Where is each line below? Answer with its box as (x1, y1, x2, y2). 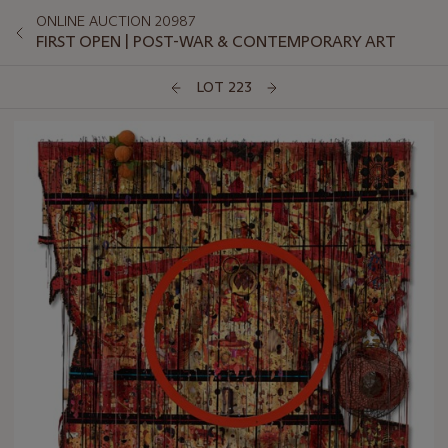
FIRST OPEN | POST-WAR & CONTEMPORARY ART (36, 32, 396, 51)
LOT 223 (196, 78, 252, 97)
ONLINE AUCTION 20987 (36, 12, 195, 30)
